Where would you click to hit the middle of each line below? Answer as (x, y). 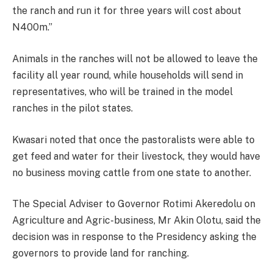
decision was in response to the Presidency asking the (134, 237)
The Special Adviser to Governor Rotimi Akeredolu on (134, 204)
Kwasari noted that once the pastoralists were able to (133, 140)
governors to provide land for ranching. (101, 253)
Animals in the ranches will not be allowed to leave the (135, 59)
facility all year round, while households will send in (128, 76)
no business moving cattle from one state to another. (132, 172)
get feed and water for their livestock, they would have (136, 156)
